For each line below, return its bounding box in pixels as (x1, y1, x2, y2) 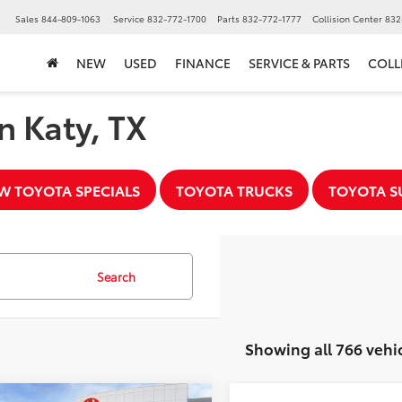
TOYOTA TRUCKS (175, 179, 293, 200)
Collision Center (312, 12, 382, 26)
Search (96, 268, 135, 284)
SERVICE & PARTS (249, 54, 350, 73)
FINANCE (175, 54, 231, 73)
